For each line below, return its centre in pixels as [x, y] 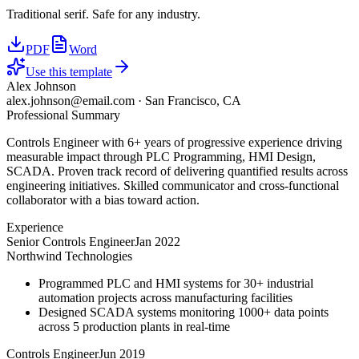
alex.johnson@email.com [71, 101]
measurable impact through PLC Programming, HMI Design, [161, 157]
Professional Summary [63, 115]
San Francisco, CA [193, 101]
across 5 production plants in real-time [134, 327]
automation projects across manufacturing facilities [165, 298]
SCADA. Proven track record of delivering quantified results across [177, 171]
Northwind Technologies [69, 256]
